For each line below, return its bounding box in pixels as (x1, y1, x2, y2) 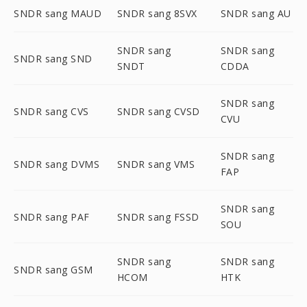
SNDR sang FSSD (116, 210, 199, 223)
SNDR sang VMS (116, 157, 195, 171)
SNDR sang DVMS (14, 157, 99, 171)
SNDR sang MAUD (14, 7, 101, 20)
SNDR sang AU (220, 7, 291, 20)
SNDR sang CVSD (116, 104, 200, 118)
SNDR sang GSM (14, 262, 93, 276)
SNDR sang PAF (14, 210, 90, 223)
